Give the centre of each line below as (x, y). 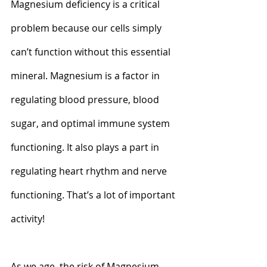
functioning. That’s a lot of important (94, 195)
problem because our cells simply (87, 28)
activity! (28, 218)
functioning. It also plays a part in (86, 147)
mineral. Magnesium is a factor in (86, 75)
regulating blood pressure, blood (86, 99)
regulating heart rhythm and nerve (90, 171)
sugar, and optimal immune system (91, 123)
